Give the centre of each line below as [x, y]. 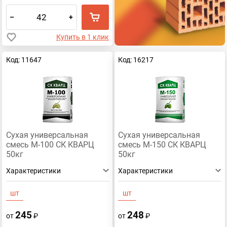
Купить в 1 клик [82, 37]
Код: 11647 [24, 60]
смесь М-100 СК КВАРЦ [50, 145]
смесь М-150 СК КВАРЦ [162, 145]
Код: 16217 [136, 60]
